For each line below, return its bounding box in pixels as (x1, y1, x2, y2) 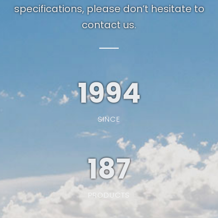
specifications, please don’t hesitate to (14, 2, 204, 16)
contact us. (82, 18, 136, 32)
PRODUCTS (88, 190, 130, 200)
